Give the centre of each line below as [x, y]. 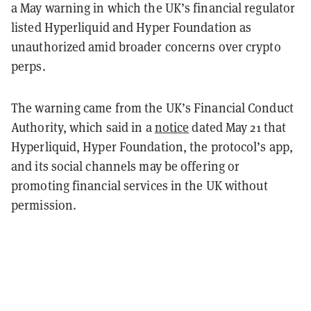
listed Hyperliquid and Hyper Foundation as [132, 27]
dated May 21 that [238, 127]
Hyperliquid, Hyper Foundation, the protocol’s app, [152, 146]
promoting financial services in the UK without [140, 185]
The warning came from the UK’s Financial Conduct [152, 107]
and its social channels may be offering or [126, 166]
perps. [28, 66]
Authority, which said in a [83, 127]
